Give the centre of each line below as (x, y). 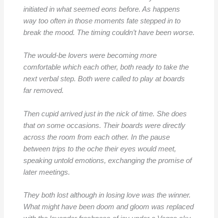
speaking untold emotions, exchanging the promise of (107, 160)
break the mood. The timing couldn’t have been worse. (109, 32)
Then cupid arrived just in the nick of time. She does (105, 114)
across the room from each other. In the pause (96, 137)
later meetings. (46, 172)
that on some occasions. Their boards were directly (104, 125)
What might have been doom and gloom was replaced (108, 207)
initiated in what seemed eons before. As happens (101, 9)
